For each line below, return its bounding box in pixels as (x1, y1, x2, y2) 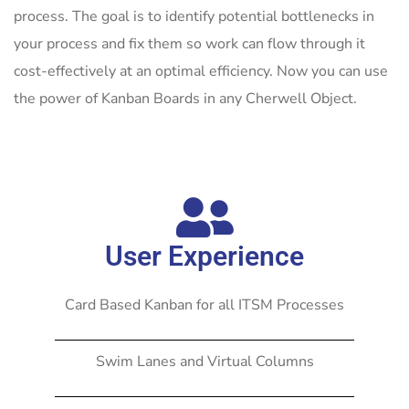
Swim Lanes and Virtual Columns (95, 351, 314, 372)
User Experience (105, 240, 304, 273)
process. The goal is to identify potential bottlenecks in (14, 6, 374, 27)
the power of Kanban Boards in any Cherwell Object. (14, 89, 357, 110)
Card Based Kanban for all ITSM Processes (65, 295, 344, 316)
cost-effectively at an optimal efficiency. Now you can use (14, 61, 388, 82)
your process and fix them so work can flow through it (14, 34, 365, 55)
